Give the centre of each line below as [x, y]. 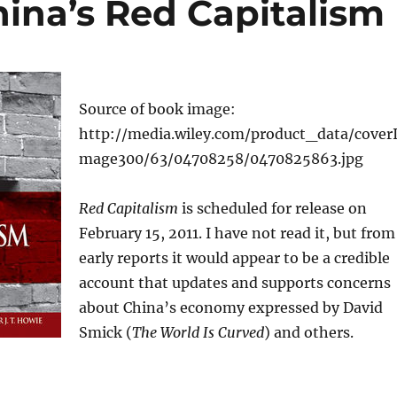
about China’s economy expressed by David [230, 308]
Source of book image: [157, 109]
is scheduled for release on [272, 209]
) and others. [308, 333]
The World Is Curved [198, 333]
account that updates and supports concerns [234, 283]
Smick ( [105, 333]
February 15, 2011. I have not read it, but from [237, 234]
